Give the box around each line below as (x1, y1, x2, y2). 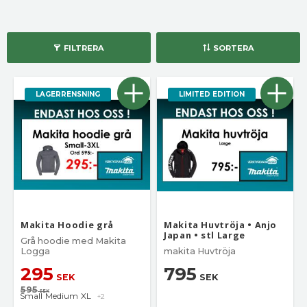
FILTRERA (63, 43, 104, 53)
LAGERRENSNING (36, 90, 100, 99)
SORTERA (212, 43, 254, 53)
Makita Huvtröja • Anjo (164, 219, 278, 231)
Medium (45, 291, 78, 302)
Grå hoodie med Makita (21, 236, 126, 246)
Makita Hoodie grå (21, 219, 114, 231)
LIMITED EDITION (179, 90, 245, 99)
